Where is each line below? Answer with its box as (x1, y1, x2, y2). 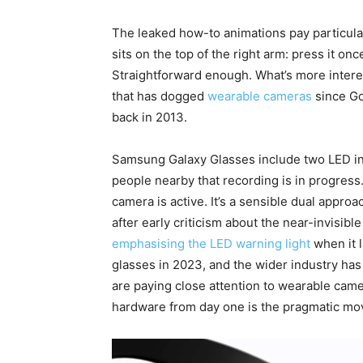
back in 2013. (112, 109, 187, 126)
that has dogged (112, 88, 207, 105)
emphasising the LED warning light (112, 236, 310, 252)
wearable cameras (207, 88, 312, 105)
